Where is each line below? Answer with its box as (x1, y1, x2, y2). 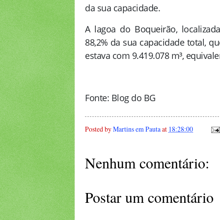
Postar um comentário (85, 187, 214, 207)
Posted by (85, 124, 113, 134)
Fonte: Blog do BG (85, 92, 156, 104)
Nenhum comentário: (85, 153, 209, 173)
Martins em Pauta (113, 124, 161, 134)
